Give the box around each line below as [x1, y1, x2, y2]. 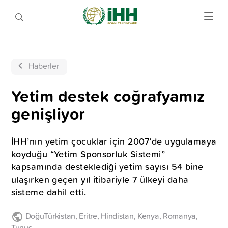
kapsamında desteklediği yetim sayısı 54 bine [11, 160, 204, 174]
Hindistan [99, 210, 134, 221]
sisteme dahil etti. [11, 185, 87, 199]
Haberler [28, 60, 59, 71]
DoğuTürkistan [25, 210, 75, 221]
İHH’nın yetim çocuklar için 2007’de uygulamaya [11, 134, 217, 148]
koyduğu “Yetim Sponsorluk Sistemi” [11, 147, 165, 161]
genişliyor [11, 102, 85, 126]
